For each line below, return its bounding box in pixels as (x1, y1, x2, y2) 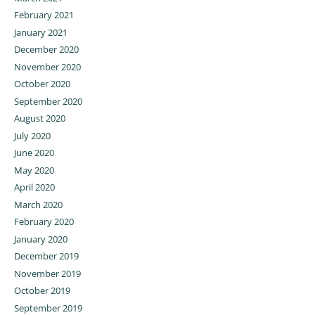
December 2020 (13, 43, 79, 56)
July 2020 (13, 129, 51, 142)
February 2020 (13, 215, 74, 229)
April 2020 (13, 181, 55, 194)
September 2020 (13, 94, 82, 108)
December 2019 (13, 250, 79, 263)
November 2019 (13, 266, 81, 280)
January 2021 (13, 25, 67, 39)
